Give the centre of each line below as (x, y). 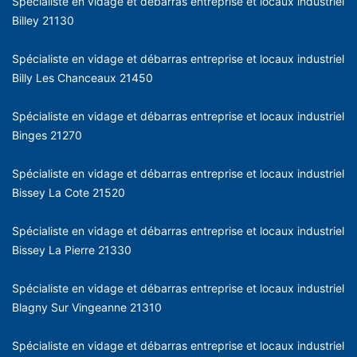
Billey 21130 (43, 20)
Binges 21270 (47, 135)
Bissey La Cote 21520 (69, 192)
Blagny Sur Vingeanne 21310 (87, 307)
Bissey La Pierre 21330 (72, 249)
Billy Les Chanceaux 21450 (82, 77)
